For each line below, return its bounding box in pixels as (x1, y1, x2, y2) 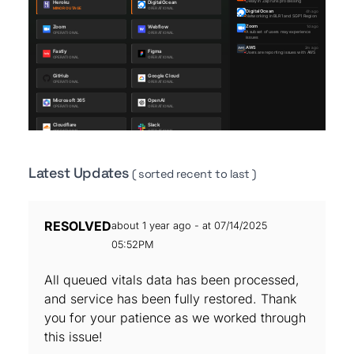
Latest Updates (28, 164, 133, 182)
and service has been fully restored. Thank (44, 291, 296, 307)
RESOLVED (44, 218, 111, 234)
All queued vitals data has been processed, (44, 272, 299, 288)
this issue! (44, 329, 103, 345)
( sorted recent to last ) (132, 167, 256, 181)
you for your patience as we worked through (44, 310, 306, 326)
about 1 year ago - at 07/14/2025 (111, 220, 267, 232)
